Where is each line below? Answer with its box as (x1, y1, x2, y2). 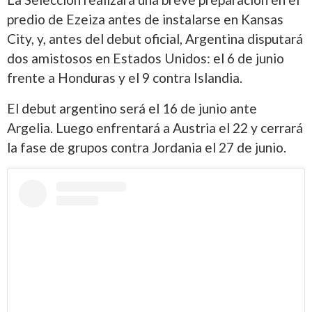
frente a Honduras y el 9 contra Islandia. (7, 70, 242, 86)
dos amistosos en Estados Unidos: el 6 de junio (7, 50, 284, 67)
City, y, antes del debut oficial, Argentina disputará (7, 31, 303, 47)
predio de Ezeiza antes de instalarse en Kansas (7, 11, 283, 28)
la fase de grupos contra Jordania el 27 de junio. (7, 139, 286, 156)
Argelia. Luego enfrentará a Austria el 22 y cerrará (7, 120, 303, 136)
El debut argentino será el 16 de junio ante (7, 100, 257, 117)
